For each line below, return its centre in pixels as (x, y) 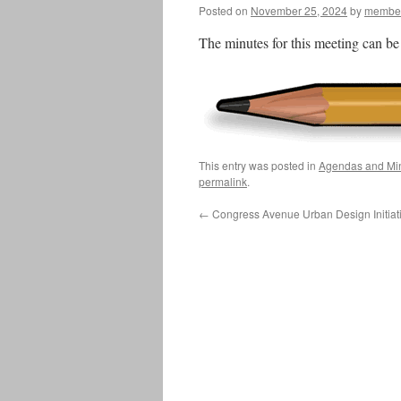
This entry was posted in (259, 165)
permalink (223, 181)
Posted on (223, 10)
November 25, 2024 (299, 10)
